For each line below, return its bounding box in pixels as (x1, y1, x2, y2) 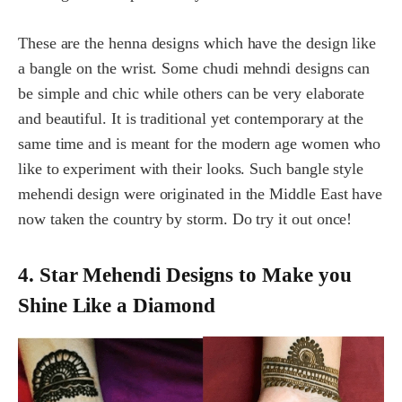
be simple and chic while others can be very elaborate (18, 84, 365, 103)
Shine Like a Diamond (18, 293, 215, 318)
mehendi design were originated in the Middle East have (18, 185, 383, 204)
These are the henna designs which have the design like (18, 34, 377, 53)
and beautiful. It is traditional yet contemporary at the (18, 109, 363, 128)
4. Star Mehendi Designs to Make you (18, 263, 352, 287)
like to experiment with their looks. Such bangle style (18, 160, 364, 179)
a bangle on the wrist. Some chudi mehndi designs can (18, 59, 371, 78)
